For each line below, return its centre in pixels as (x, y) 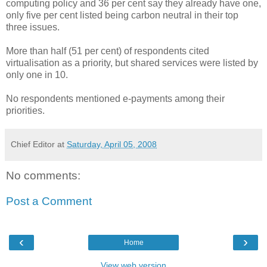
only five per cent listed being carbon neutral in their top (122, 15)
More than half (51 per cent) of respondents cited (108, 51)
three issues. (33, 27)
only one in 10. (37, 74)
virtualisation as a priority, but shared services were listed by (132, 63)
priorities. (25, 110)
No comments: (43, 175)
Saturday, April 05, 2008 (112, 144)
